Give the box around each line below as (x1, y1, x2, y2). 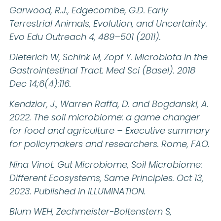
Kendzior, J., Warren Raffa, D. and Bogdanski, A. (9, 98, 209, 110)
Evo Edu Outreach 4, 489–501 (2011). (9, 30, 161, 43)
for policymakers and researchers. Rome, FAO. (9, 138, 210, 150)
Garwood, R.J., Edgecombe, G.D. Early (9, 3, 168, 16)
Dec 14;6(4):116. (9, 77, 71, 90)
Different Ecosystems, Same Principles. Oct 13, (9, 171, 204, 184)
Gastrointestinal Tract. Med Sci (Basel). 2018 (9, 64, 195, 76)
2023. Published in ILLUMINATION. (9, 184, 146, 197)
